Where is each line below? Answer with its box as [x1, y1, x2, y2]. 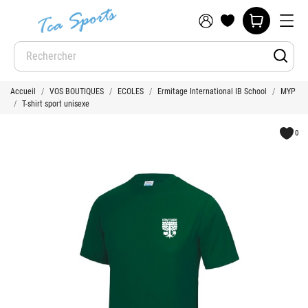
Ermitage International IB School [157, 87, 267, 96]
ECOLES [118, 87, 144, 96]
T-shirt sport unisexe [22, 99, 89, 109]
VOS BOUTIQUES [49, 87, 104, 96]
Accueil [10, 87, 36, 96]
